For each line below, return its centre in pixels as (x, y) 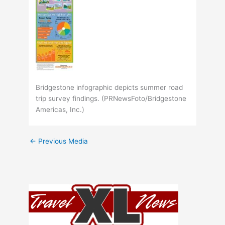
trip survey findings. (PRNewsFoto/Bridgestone (111, 99)
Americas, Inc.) (60, 110)
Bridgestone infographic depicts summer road (109, 88)
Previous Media (62, 141)
